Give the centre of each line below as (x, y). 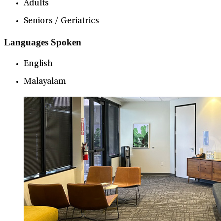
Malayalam (45, 82)
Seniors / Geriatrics (61, 21)
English (38, 64)
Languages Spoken (43, 42)
